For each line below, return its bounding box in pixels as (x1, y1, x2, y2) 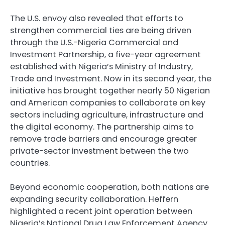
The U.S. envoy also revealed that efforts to (10, 13, 183, 25)
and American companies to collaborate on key (10, 97, 205, 109)
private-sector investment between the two (10, 145, 189, 157)
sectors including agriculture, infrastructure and (10, 109, 203, 121)
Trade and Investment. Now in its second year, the (10, 73, 211, 85)
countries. (10, 157, 50, 169)
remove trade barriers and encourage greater (10, 133, 197, 145)
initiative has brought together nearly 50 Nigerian (10, 85, 210, 97)
